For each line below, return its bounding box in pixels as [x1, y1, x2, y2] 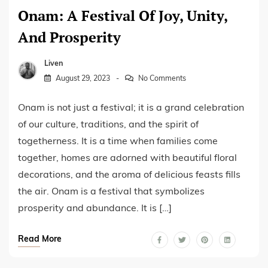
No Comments [138, 75, 186, 83]
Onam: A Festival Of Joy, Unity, [18, 5, 228, 25]
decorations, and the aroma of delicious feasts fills [18, 170, 240, 181]
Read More [18, 235, 62, 245]
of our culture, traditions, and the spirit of [18, 120, 199, 130]
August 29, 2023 [56, 75, 110, 83]
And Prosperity [18, 27, 121, 47]
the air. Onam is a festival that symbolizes [18, 187, 205, 197]
